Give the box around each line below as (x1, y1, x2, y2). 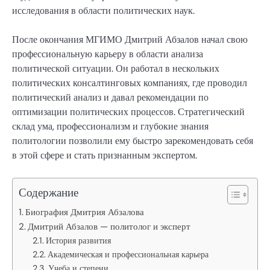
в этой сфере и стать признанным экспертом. (12, 149, 197, 162)
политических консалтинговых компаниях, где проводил (12, 77, 247, 90)
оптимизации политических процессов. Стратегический (12, 105, 245, 119)
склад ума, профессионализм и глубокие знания (12, 120, 209, 133)
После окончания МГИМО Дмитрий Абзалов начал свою (12, 33, 248, 46)
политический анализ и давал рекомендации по (12, 91, 209, 104)
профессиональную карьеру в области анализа (12, 48, 203, 61)
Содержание (19, 184, 78, 200)
